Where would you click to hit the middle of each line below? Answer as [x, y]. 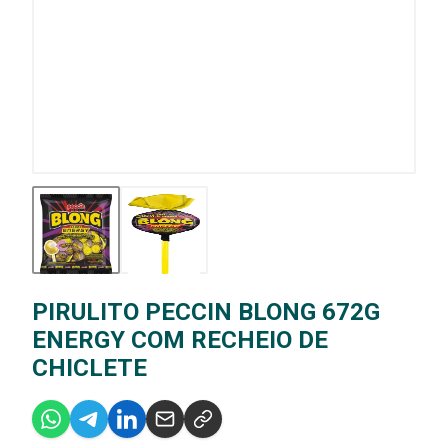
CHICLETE [89, 367]
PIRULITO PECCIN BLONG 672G [206, 311]
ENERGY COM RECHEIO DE [180, 339]
